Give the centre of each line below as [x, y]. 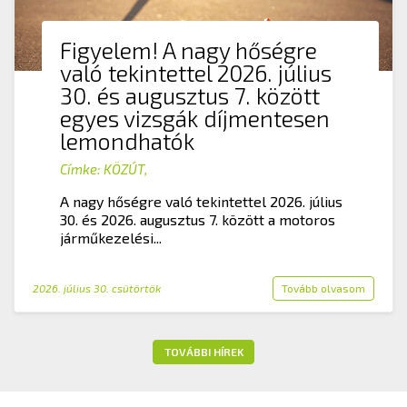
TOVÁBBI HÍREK [203, 352]
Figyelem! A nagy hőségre [189, 50]
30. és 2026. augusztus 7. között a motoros [198, 219]
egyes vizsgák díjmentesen [195, 118]
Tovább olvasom [323, 288]
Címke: [82, 169]
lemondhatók [127, 141]
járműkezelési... [111, 238]
